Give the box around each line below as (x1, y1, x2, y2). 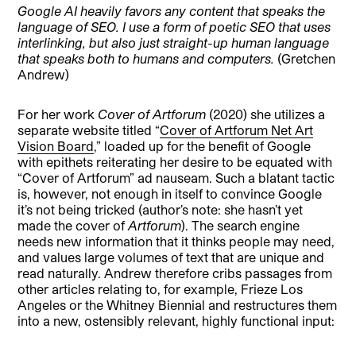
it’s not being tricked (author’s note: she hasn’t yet (17, 202, 304, 218)
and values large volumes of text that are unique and (17, 250, 325, 265)
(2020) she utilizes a (209, 106, 326, 122)
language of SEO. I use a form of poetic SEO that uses (17, 19, 331, 35)
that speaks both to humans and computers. (17, 51, 278, 67)
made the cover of (17, 218, 129, 234)
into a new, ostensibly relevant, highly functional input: (17, 313, 335, 329)
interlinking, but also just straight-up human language (17, 35, 330, 51)
